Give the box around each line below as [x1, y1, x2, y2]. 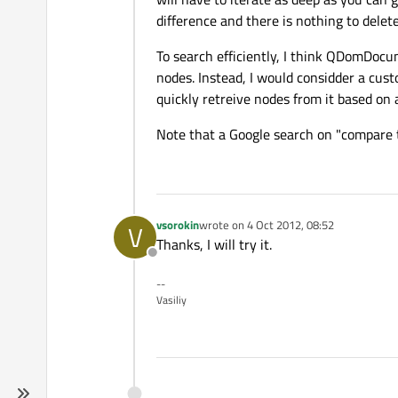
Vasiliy [156, 291, 187, 309]
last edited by [198, 223, 266, 242]
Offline [151, 251, 193, 274]
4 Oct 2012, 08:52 [247, 216, 334, 235]
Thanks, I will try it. [156, 234, 272, 256]
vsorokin [156, 216, 199, 235]
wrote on [199, 216, 247, 235]
